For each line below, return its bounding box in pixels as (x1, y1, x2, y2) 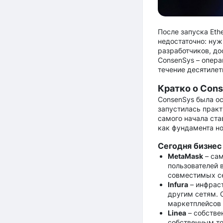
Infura (167, 180, 188, 189)
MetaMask (167, 151, 203, 160)
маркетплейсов (167, 199, 221, 208)
